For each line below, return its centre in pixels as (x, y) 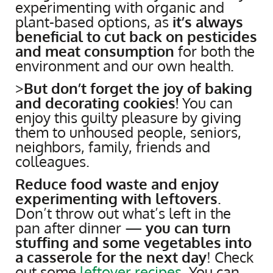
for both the (214, 51)
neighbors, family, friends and (113, 147)
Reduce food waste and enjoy (117, 184)
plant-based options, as (94, 22)
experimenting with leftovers (116, 199)
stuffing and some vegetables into (133, 243)
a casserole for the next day (111, 257)
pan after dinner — (80, 228)
